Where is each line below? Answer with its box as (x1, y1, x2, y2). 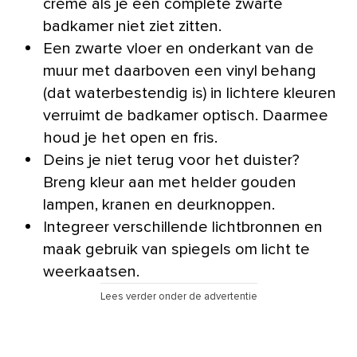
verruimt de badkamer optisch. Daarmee (43, 107, 328, 124)
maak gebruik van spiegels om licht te (43, 241, 310, 257)
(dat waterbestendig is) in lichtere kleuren (43, 84, 336, 101)
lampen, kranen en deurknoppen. (43, 196, 275, 213)
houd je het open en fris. (43, 129, 218, 146)
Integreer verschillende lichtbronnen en (43, 218, 323, 235)
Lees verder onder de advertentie (100, 291, 257, 302)
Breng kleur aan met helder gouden (43, 174, 296, 190)
